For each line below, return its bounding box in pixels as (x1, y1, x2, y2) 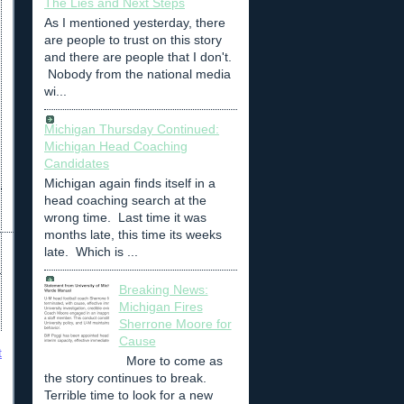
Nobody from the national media (44, 66, 231, 81)
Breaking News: (118, 282, 208, 298)
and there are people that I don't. (44, 49, 235, 64)
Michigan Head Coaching (44, 139, 188, 154)
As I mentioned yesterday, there (44, 14, 225, 30)
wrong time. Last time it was (44, 210, 207, 225)
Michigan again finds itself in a (44, 176, 216, 191)
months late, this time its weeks (44, 227, 222, 243)
